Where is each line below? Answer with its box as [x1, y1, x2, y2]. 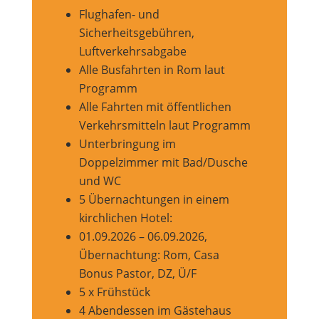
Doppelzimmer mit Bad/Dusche [78, 154, 248, 170]
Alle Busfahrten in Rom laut [78, 61, 225, 78]
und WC [78, 172, 121, 189]
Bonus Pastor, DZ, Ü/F [78, 265, 197, 281]
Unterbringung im [78, 135, 176, 152]
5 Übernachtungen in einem [78, 191, 229, 207]
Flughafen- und [78, 6, 159, 22]
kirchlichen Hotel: [78, 209, 172, 226]
